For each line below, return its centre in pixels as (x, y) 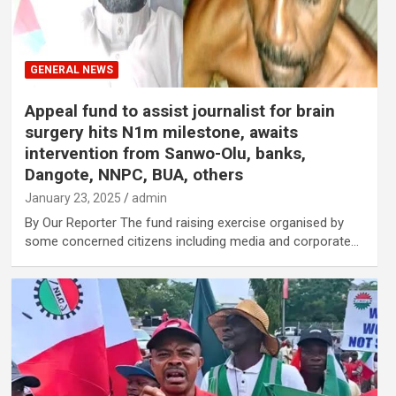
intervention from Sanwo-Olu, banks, (165, 153)
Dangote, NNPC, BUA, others (133, 174)
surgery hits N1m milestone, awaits (161, 132)
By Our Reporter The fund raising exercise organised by (184, 222)
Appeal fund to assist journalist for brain (179, 110)
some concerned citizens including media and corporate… (191, 241)
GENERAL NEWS (71, 69)
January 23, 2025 (72, 198)
